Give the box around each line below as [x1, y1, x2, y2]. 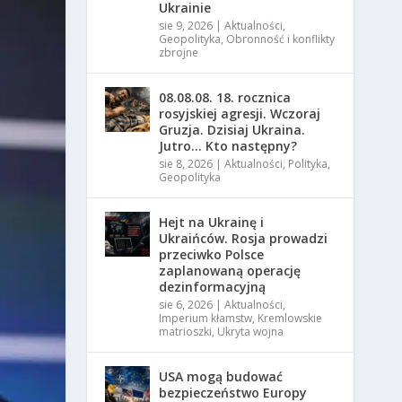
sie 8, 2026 [159, 156, 214, 172]
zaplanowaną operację [159, 262, 301, 280]
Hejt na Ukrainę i [159, 214, 265, 232]
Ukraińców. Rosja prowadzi [159, 230, 328, 248]
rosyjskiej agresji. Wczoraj [159, 105, 321, 123]
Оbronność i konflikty [226, 31, 336, 48]
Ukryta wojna [217, 324, 284, 340]
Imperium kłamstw [159, 310, 253, 327]
